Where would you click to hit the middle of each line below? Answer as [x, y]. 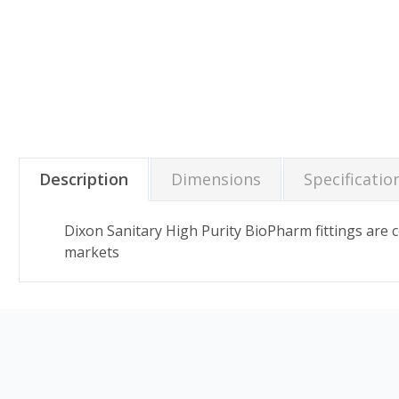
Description [84, 179]
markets [92, 252]
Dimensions [216, 179]
